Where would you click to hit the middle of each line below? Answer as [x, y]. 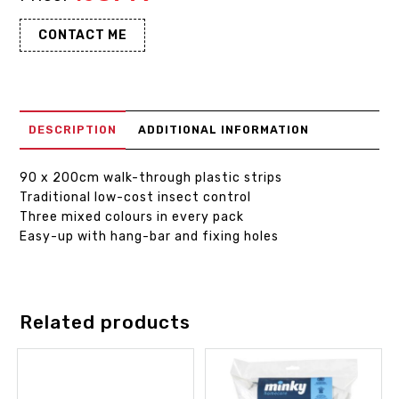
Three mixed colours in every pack [132, 217]
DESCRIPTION [73, 130]
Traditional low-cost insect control [136, 198]
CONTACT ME [83, 36]
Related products [106, 322]
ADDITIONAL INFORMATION [224, 130]
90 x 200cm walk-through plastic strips [151, 178]
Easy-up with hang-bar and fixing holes [150, 237]
